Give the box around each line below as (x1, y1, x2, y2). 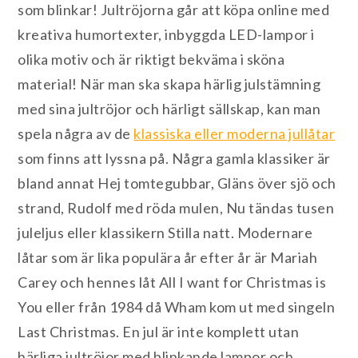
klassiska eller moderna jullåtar (133, 125, 336, 143)
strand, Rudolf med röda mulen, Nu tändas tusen (18, 199, 335, 217)
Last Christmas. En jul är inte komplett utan (18, 323, 300, 341)
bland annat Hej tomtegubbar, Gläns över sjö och (18, 174, 336, 193)
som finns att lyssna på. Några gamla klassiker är (18, 149, 331, 168)
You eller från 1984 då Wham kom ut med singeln (18, 298, 336, 316)
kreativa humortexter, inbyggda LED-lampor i (18, 26, 315, 44)
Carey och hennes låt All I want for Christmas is (18, 273, 327, 292)
